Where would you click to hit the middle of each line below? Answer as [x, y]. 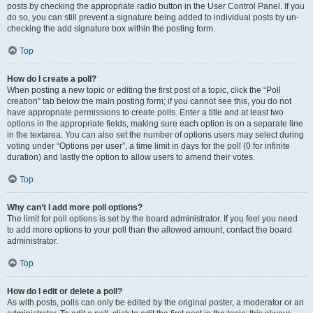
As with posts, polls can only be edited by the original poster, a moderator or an [155, 303]
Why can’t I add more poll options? [75, 208]
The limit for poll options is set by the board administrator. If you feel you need [152, 219]
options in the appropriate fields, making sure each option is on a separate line [155, 124]
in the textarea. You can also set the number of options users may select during [155, 135]
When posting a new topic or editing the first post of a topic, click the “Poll [144, 90]
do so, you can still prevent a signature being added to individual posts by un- [153, 17]
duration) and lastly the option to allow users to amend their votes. [131, 157]
